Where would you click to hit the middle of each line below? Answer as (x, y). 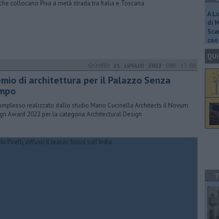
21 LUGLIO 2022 (138, 65)
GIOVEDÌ (101, 65)
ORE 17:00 (179, 65)
